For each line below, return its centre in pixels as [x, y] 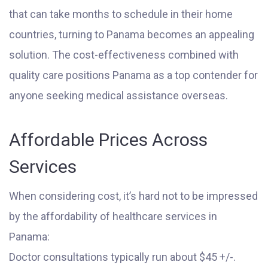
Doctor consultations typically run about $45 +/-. [122, 257]
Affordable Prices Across [108, 140]
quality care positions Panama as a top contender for [133, 75]
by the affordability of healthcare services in [113, 216]
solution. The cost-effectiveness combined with [124, 55]
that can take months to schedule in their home [121, 14]
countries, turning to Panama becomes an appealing [132, 34]
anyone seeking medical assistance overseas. [118, 95]
